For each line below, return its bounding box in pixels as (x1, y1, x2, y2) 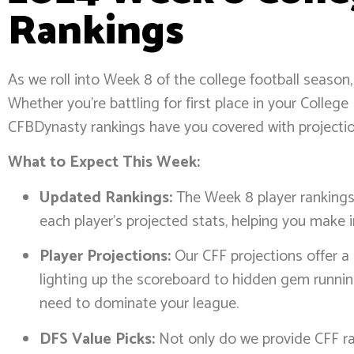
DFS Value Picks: (40, 326, 155, 352)
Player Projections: (40, 243, 171, 270)
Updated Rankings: (40, 184, 172, 211)
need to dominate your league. (40, 291, 239, 318)
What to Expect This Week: (8, 149, 200, 176)
